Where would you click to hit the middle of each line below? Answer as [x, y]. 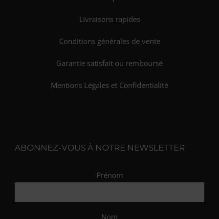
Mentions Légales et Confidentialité [109, 85]
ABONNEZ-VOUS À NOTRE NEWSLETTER [100, 148]
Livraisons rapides [109, 19]
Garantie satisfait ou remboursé [109, 63]
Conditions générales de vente [109, 41]
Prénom [109, 175]
